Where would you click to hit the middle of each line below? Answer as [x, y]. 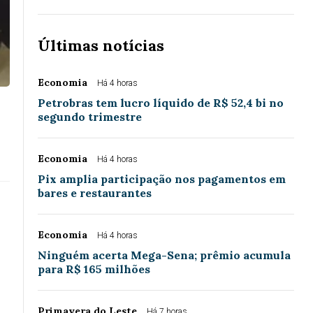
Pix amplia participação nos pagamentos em [162, 179]
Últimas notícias [101, 46]
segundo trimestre [90, 117]
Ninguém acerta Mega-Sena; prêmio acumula [164, 255]
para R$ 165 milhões [94, 269]
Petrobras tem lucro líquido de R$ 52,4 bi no [161, 103]
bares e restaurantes [95, 193]
